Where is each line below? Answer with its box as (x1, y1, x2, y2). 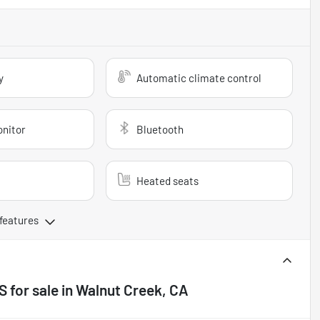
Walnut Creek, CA (76, 280, 189, 299)
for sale (7, 280, 59, 299)
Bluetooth (136, 122, 184, 136)
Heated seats (136, 174, 199, 187)
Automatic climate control (136, 71, 262, 84)
